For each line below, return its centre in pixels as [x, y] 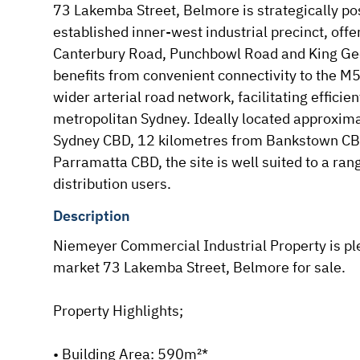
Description [91, 215]
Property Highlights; [118, 310]
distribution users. [112, 183]
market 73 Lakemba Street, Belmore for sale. [199, 267]
